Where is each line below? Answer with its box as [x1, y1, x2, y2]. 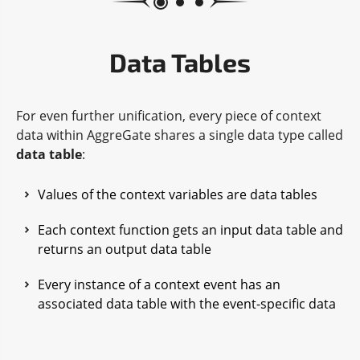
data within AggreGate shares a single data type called [16, 125, 343, 144]
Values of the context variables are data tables [38, 185, 317, 203]
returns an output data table [38, 239, 211, 258]
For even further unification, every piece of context [16, 106, 321, 125]
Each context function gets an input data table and [38, 220, 343, 239]
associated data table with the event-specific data [38, 294, 336, 313]
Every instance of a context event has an [38, 275, 280, 293]
